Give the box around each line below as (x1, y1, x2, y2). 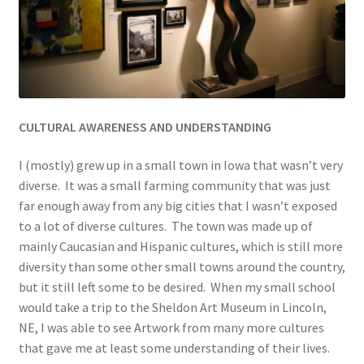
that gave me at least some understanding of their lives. (18, 340, 330, 357)
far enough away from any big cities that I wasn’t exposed (18, 197, 337, 214)
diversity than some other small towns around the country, (18, 258, 345, 275)
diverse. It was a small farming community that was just (18, 177, 331, 194)
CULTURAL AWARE (18, 118, 118, 135)
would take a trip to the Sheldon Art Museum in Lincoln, (18, 299, 327, 316)
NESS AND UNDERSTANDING (117, 118, 271, 135)
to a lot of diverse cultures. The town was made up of (18, 218, 313, 235)
